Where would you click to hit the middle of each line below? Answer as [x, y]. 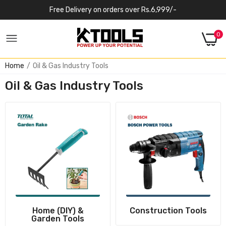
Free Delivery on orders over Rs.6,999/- [113, 10]
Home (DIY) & [58, 211]
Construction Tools [168, 211]
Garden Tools [58, 219]
